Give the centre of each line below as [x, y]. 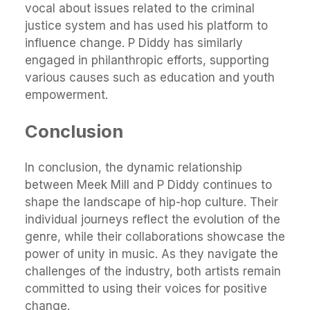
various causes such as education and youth [150, 78]
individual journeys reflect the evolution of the [153, 220]
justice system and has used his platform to [146, 26]
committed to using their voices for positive [146, 289]
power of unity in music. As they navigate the [152, 254]
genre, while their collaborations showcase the [155, 237]
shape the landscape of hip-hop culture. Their [152, 202]
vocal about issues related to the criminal [140, 9]
